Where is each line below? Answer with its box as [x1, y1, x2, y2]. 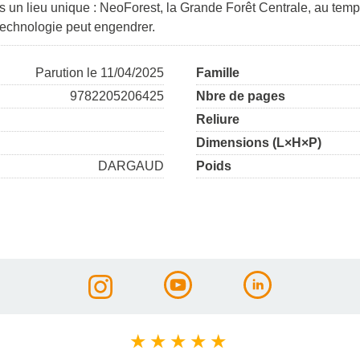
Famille [196, 66, 239, 80]
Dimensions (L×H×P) [196, 136, 321, 150]
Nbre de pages [196, 89, 285, 104]
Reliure [196, 112, 239, 127]
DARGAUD [98, 159, 164, 174]
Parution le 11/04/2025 [35, 66, 164, 80]
